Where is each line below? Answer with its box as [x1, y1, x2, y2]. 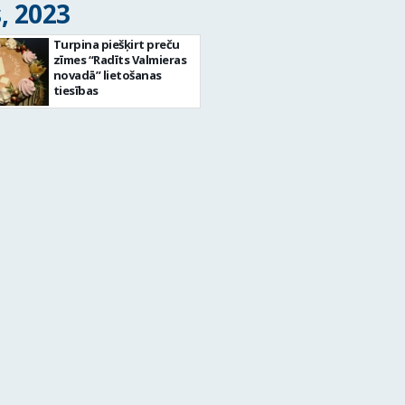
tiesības [52, 82, 99, 99]
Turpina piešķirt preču [52, 36, 180, 52]
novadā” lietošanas [52, 67, 162, 83]
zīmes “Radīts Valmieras [52, 52, 187, 68]
